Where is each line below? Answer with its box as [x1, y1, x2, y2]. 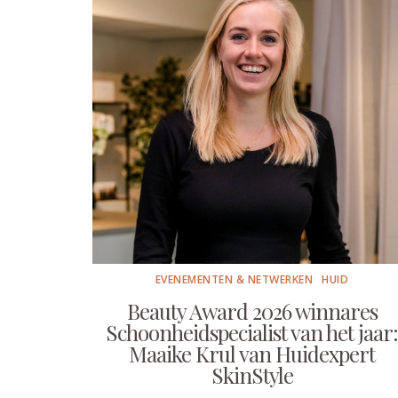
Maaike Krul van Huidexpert [129, 339, 375, 368]
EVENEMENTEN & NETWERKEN [155, 272, 314, 287]
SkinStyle [211, 361, 293, 389]
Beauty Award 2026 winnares [126, 297, 378, 325]
